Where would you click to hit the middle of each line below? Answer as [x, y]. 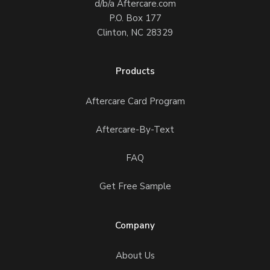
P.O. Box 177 [135, 18]
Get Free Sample [135, 187]
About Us [135, 256]
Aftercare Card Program [135, 102]
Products [135, 71]
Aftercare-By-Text [135, 130]
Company [135, 226]
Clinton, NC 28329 [135, 33]
